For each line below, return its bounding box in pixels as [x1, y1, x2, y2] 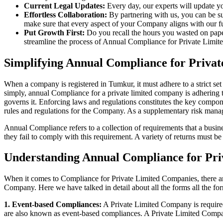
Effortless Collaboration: [24, 10, 107, 19]
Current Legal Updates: [24, 1, 105, 10]
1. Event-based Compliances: [4, 200, 102, 209]
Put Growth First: [24, 28, 85, 37]
